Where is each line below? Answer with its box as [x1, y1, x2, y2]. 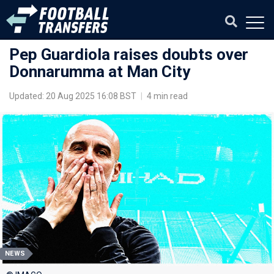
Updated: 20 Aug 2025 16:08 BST [9, 91, 138, 101]
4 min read [145, 91, 188, 101]
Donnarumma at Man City [9, 62, 190, 81]
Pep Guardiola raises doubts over [9, 45, 248, 64]
